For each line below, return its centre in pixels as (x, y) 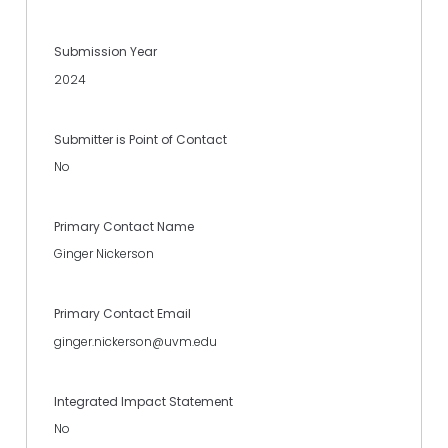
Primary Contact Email (122, 314)
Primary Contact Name (124, 227)
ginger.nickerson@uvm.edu (135, 341)
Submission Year (105, 52)
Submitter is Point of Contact (140, 139)
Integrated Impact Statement (143, 401)
